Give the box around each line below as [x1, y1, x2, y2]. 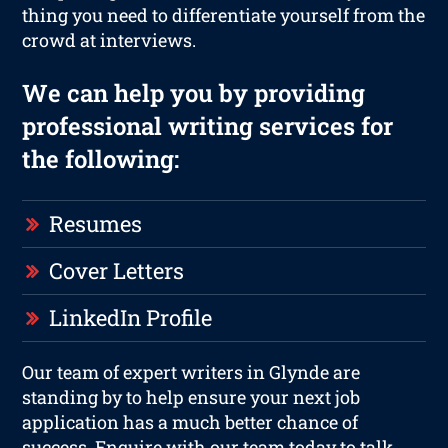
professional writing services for [22, 109, 394, 142]
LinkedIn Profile [49, 302, 213, 332]
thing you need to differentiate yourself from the [22, 2, 426, 27]
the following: [22, 142, 180, 175]
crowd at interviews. [22, 27, 197, 52]
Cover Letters [49, 255, 185, 285]
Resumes [49, 208, 143, 238]
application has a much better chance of [22, 409, 359, 434]
